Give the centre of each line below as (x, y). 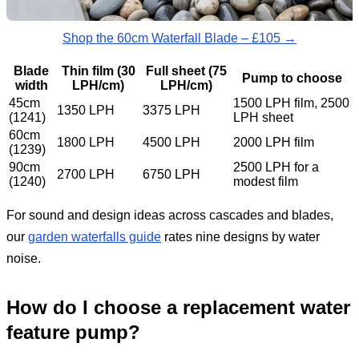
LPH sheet (263, 118)
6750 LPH (171, 175)
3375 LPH (171, 111)
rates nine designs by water (240, 237)
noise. (24, 259)
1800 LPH (86, 143)
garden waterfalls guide (95, 237)
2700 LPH (86, 175)
